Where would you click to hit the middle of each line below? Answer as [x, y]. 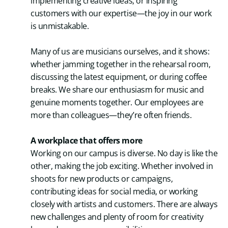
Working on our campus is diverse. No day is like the [124, 153]
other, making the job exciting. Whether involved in [122, 166]
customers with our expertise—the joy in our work [121, 13]
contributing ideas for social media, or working [114, 191]
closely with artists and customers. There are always [124, 204]
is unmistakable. [60, 26]
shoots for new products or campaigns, [102, 178]
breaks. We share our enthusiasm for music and [117, 89]
